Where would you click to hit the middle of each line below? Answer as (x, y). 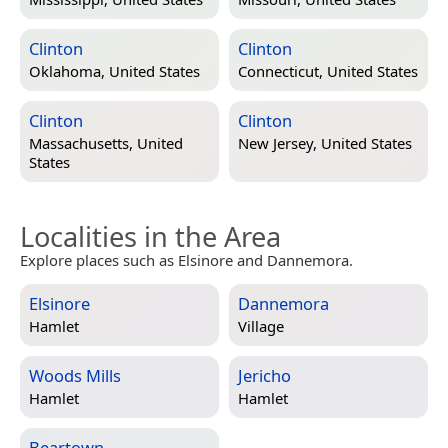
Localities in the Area (150, 236)
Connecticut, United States (328, 71)
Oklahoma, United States (114, 71)
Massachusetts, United (106, 143)
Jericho (264, 375)
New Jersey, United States (325, 143)
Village (261, 326)
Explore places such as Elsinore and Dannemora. (186, 259)
